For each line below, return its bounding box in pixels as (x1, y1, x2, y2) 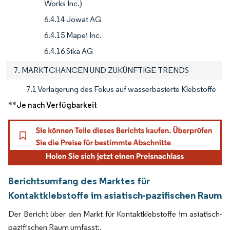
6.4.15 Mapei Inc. (44, 30, 102, 41)
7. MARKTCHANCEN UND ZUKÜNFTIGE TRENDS (14, 65, 189, 75)
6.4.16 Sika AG (44, 46, 93, 56)
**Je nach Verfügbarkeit (8, 100, 97, 110)
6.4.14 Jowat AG (44, 14, 101, 25)
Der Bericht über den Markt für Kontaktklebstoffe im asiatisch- (8, 209, 222, 219)
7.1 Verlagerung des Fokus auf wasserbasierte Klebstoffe (26, 84, 216, 94)
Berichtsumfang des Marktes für (8, 175, 150, 187)
